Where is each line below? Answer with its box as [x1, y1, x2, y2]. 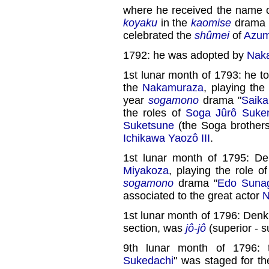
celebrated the [123, 29, 195, 41]
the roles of [123, 106, 186, 119]
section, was [123, 222, 186, 234]
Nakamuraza [142, 81, 204, 94]
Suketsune [123, 119, 174, 131]
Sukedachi [123, 254, 174, 267]
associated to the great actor [123, 189, 262, 202]
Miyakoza [123, 164, 169, 177]
